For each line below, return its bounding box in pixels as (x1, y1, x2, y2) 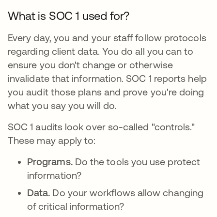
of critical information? (27, 201, 124, 212)
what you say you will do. (8, 100, 119, 111)
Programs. (27, 156, 75, 167)
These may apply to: (8, 135, 96, 146)
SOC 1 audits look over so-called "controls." (8, 121, 195, 132)
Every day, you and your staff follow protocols (8, 32, 206, 43)
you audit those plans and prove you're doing (8, 86, 204, 97)
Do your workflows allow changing (52, 187, 204, 198)
